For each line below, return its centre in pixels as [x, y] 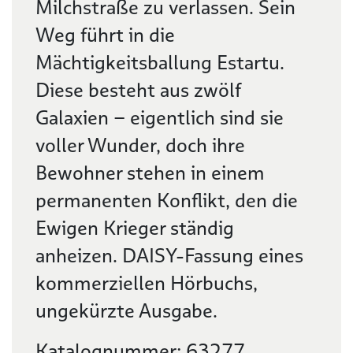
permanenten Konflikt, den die [167, 201]
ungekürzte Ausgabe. [126, 311]
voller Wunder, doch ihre [140, 145]
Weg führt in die [105, 35]
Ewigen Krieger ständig [135, 228]
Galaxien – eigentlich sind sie [160, 118]
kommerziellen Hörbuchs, [147, 283]
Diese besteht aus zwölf [138, 90]
